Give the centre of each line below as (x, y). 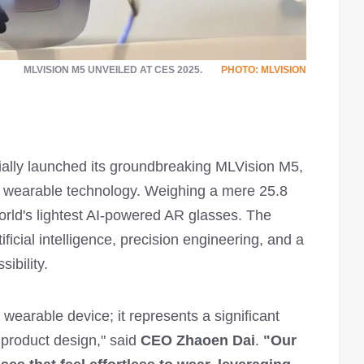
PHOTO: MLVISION (264, 69)
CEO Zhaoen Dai (198, 340)
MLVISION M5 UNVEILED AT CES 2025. (113, 69)
